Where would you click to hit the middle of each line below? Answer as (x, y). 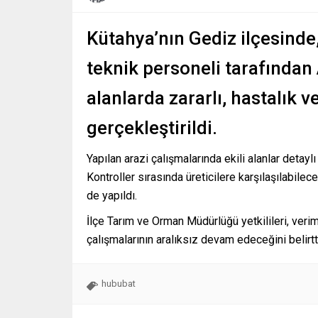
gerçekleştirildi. (152, 128)
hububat (119, 284)
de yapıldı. (112, 196)
